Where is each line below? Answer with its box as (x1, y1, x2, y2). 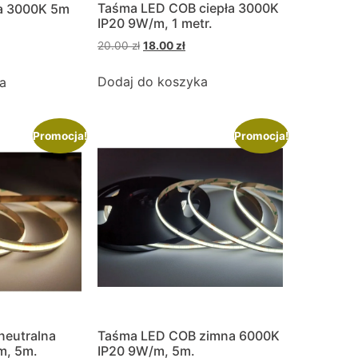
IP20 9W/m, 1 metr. (97, 15, 213, 32)
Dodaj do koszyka (97, 73, 208, 89)
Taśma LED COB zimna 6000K (97, 327, 280, 344)
